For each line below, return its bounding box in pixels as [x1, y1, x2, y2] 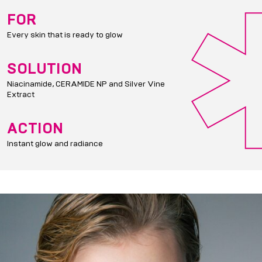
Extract [7, 91, 35, 99]
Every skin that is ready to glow [7, 31, 123, 39]
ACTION [7, 121, 63, 136]
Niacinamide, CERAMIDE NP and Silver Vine [7, 80, 165, 88]
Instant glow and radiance [7, 140, 103, 148]
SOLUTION [7, 61, 82, 77]
